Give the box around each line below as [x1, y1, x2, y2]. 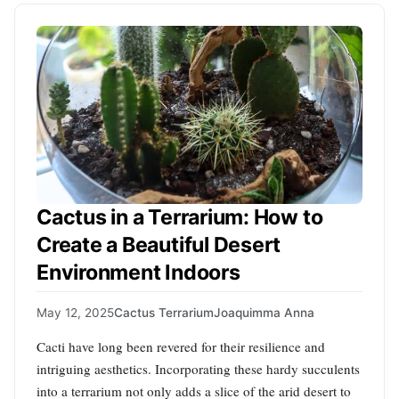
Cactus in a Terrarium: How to [37, 205, 323, 231]
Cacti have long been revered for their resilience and [37, 337, 325, 355]
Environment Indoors [37, 260, 240, 286]
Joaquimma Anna [214, 305, 314, 320]
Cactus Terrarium [114, 305, 214, 320]
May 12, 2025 [37, 305, 114, 320]
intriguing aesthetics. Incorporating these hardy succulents [37, 359, 360, 378]
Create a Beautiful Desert [37, 232, 281, 258]
